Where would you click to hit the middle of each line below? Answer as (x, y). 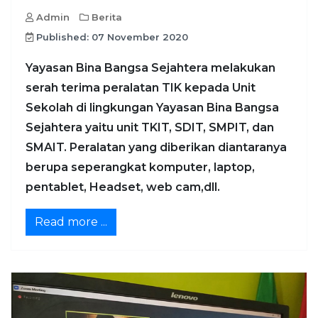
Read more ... (71, 221)
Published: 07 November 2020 (112, 37)
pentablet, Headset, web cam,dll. (123, 187)
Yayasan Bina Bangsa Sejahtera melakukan (150, 67)
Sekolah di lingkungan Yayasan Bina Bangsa (152, 107)
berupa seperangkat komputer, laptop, (140, 167)
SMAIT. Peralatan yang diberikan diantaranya (156, 147)
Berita (107, 17)
